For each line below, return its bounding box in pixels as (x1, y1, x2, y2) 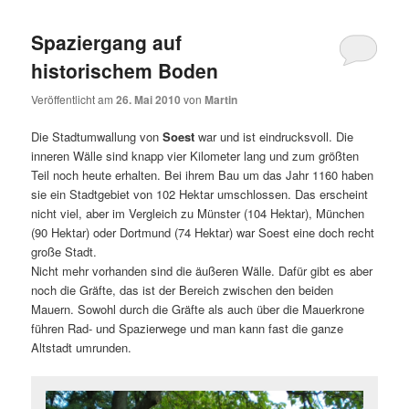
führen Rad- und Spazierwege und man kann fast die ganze (31, 319, 344, 337)
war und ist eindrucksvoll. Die (194, 127, 354, 145)
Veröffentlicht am (31, 90, 117, 107)
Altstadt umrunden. (31, 338, 132, 356)
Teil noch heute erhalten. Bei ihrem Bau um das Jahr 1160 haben (31, 165, 374, 184)
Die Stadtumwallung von (31, 127, 163, 145)
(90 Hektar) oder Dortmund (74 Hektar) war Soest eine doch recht (31, 223, 375, 241)
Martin (204, 90, 238, 108)
